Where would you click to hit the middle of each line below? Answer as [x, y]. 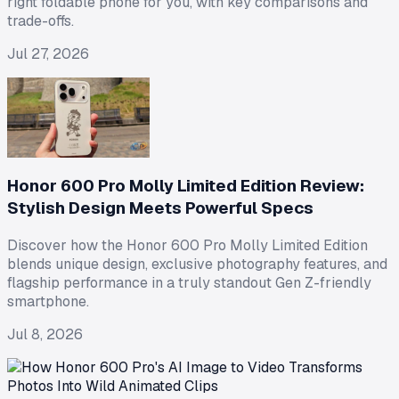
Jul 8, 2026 [45, 334]
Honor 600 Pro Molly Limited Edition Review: [186, 186]
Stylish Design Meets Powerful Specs [160, 208]
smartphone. [48, 301]
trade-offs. [41, 21]
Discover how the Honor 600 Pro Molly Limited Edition [187, 245]
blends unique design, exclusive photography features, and [197, 264]
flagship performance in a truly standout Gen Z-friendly [189, 282]
